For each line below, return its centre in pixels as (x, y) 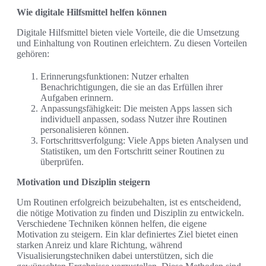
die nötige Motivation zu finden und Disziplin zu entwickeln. (130, 213)
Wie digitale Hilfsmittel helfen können (92, 12)
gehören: (33, 54)
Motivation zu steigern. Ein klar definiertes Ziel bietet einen (127, 235)
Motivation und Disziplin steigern (83, 182)
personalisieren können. (85, 130)
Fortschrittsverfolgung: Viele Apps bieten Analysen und (144, 141)
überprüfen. (62, 162)
